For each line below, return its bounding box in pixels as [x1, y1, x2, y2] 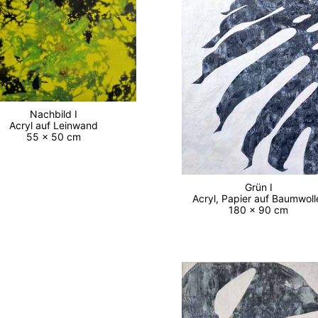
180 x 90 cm [229, 204, 295, 216]
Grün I [244, 181, 278, 194]
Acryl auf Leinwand [9, 119, 104, 131]
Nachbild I [29, 107, 83, 120]
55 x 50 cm [26, 130, 87, 143]
